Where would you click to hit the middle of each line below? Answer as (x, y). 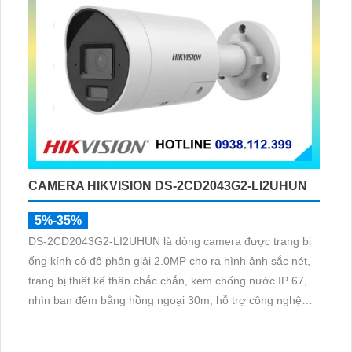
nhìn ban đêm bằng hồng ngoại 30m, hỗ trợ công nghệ (165, 301)
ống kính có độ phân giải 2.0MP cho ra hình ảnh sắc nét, (169, 261)
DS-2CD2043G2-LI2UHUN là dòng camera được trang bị (170, 242)
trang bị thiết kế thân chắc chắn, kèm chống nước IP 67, (168, 281)
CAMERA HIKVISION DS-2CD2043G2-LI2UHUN (168, 186)
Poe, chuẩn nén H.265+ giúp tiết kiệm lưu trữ (140, 320)
